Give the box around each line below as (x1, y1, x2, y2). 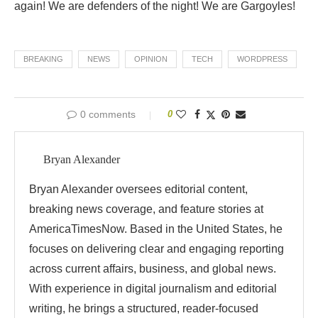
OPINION (134, 55, 168, 63)
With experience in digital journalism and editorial (29, 283, 277, 295)
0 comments (80, 109, 136, 120)
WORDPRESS (237, 55, 287, 63)
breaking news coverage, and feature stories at (29, 203, 263, 215)
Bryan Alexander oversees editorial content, (29, 183, 248, 195)
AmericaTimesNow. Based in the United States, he (29, 223, 283, 235)
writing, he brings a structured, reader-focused (29, 302, 258, 314)
